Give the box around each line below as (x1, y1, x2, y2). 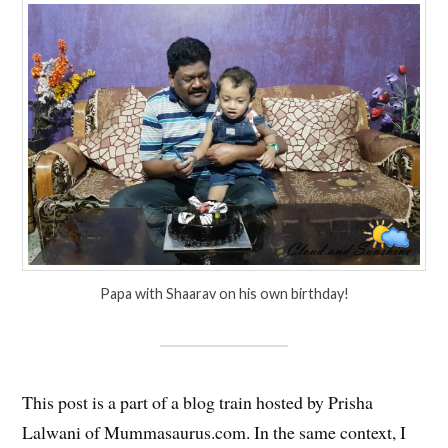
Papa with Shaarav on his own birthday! (99, 285, 349, 303)
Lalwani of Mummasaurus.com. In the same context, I (22, 420, 407, 445)
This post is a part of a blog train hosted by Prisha (22, 390, 374, 415)
